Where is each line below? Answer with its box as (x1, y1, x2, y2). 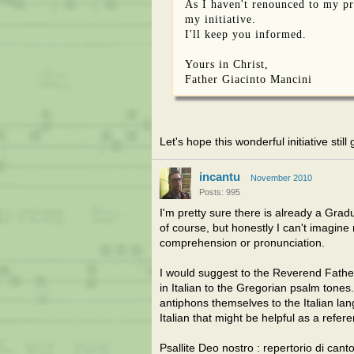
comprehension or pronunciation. (160, 237, 325, 249)
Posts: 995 (199, 187, 240, 197)
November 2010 (250, 173, 312, 183)
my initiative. (185, 13, 256, 25)
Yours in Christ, (185, 58, 269, 70)
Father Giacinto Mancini (185, 73, 312, 85)
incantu (199, 170, 240, 183)
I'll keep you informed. (185, 28, 307, 40)
